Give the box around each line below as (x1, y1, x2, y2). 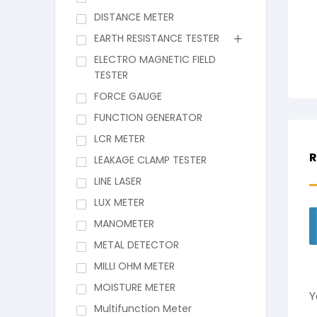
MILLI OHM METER (93, 259, 175, 274)
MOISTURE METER (93, 280, 175, 295)
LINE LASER (93, 174, 142, 189)
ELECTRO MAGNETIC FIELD (93, 52, 216, 67)
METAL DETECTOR (93, 238, 179, 253)
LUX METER (93, 195, 144, 210)
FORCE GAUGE (93, 89, 162, 104)
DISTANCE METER (93, 10, 174, 25)
